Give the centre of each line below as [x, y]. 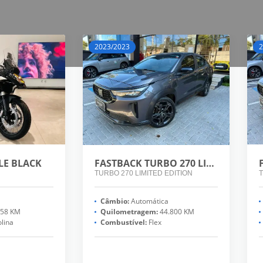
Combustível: [124, 222]
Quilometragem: [129, 212]
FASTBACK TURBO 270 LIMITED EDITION [210, 163]
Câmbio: [115, 201]
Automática [149, 201]
